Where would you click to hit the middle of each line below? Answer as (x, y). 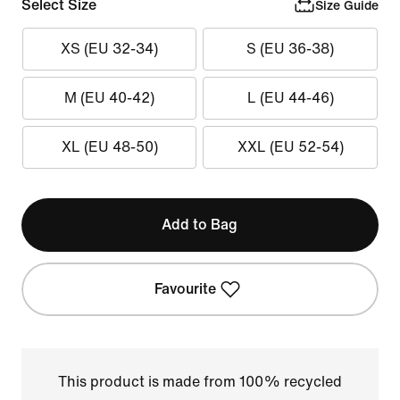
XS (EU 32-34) (110, 49)
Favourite (186, 289)
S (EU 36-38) (291, 49)
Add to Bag (200, 225)
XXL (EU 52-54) (290, 147)
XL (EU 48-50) (109, 147)
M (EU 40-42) (110, 98)
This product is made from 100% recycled (200, 382)
